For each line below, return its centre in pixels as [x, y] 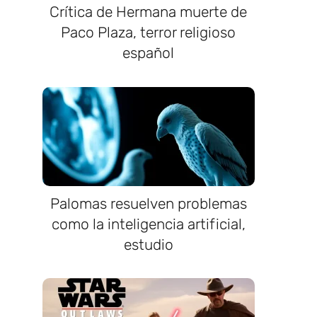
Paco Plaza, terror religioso [149, 32]
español [149, 52]
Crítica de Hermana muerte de [149, 11]
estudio [148, 244]
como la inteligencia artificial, [148, 224]
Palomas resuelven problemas [148, 203]
